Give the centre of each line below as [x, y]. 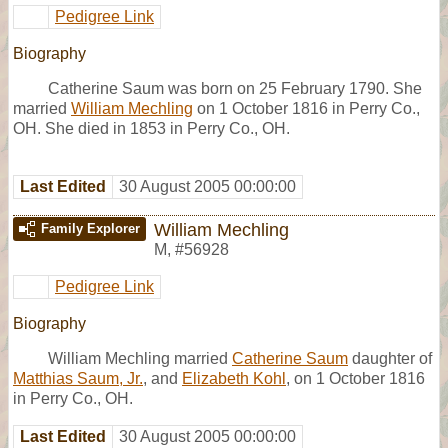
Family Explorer [90, 228]
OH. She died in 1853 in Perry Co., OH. [151, 128]
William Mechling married [140, 358]
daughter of [390, 358]
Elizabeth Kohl [234, 378]
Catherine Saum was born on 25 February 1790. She [235, 88]
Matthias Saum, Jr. [78, 378]
